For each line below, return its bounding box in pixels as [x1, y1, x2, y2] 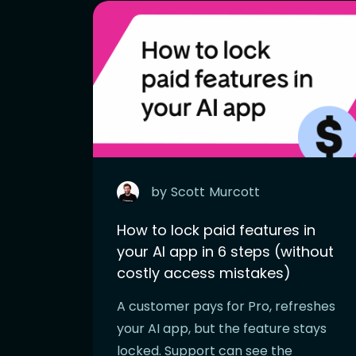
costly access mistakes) [117, 262, 291, 283]
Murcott [209, 182, 260, 201]
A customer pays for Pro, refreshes [117, 296, 335, 315]
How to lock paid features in [117, 219, 315, 240]
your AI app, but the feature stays [117, 319, 327, 338]
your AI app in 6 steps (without [117, 241, 334, 261]
